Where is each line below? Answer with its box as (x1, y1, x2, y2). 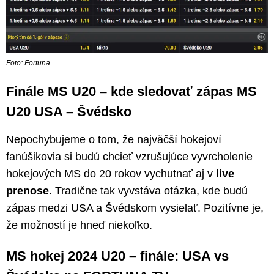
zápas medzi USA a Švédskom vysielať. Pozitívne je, (6, 201, 264, 214)
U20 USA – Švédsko (6, 103, 131, 119)
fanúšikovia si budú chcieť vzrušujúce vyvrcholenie (6, 150, 253, 163)
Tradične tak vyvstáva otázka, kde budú (52, 184, 248, 197)
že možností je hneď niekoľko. (6, 218, 152, 231)
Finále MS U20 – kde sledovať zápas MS (6, 83, 257, 99)
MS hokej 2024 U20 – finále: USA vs (6, 248, 229, 264)
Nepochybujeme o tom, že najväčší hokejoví (6, 133, 221, 146)
